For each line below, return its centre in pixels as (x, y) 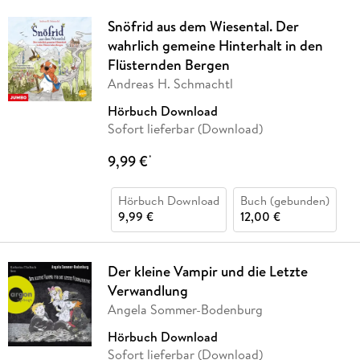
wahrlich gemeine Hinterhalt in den (215, 46)
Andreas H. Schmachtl (170, 84)
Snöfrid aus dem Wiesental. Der (203, 27)
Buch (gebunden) (284, 201)
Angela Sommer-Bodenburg (185, 310)
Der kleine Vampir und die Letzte (207, 272)
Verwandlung (147, 291)
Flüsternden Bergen (168, 65)
